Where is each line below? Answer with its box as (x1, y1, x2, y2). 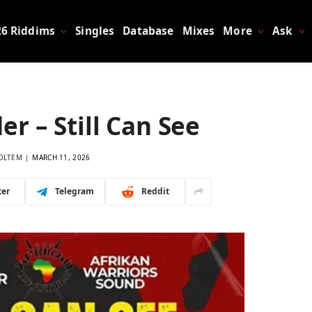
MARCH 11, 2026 (32, 153, 91, 162)
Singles (75, 23, 115, 38)
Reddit (141, 185, 169, 197)
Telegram (54, 185, 94, 197)
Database (123, 23, 174, 38)
